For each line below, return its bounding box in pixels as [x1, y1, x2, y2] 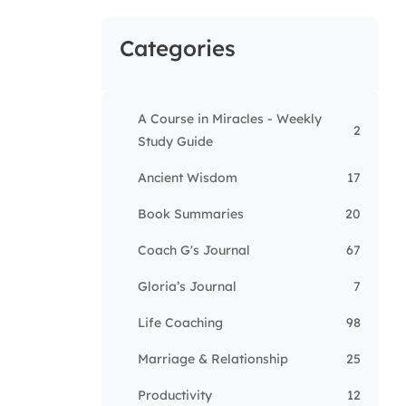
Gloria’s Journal [138, 278, 237, 295]
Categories [120, 34, 236, 63]
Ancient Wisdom [138, 169, 237, 187]
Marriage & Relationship [138, 351, 288, 368]
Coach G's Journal [138, 242, 250, 259]
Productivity [138, 387, 212, 404]
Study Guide [138, 133, 213, 150]
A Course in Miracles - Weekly [138, 111, 322, 128]
